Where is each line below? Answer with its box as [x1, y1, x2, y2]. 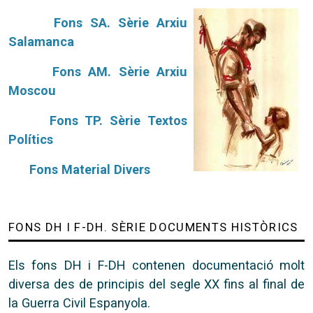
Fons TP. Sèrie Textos [49, 113, 188, 128]
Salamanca [8, 34, 74, 49]
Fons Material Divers [29, 162, 150, 177]
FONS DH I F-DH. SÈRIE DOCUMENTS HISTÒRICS [8, 220, 298, 234]
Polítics [8, 132, 53, 147]
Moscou [8, 83, 56, 98]
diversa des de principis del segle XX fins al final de [8, 277, 305, 291]
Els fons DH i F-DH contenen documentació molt [8, 258, 305, 272]
